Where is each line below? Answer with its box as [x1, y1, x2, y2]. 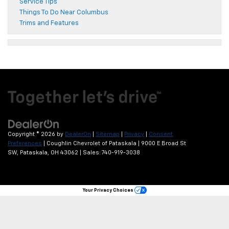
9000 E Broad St [140, 140, 186, 146]
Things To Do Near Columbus [19, 9, 108, 16]
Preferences [8, 140, 42, 146]
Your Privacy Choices [82, 188, 134, 193]
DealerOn [65, 131, 91, 137]
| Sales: [78, 149, 102, 155]
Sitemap [96, 131, 120, 137]
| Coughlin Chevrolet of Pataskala [42, 140, 136, 146]
